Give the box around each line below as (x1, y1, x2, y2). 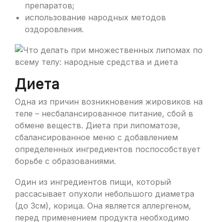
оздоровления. (25, 24, 84, 34)
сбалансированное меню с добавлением (15, 132, 178, 142)
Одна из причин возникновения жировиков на (15, 97, 203, 107)
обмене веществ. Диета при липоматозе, (15, 120, 180, 130)
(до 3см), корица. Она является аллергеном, (15, 201, 191, 211)
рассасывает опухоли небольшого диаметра (15, 189, 194, 199)
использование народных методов (25, 12, 166, 22)
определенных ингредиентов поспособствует (15, 144, 201, 154)
